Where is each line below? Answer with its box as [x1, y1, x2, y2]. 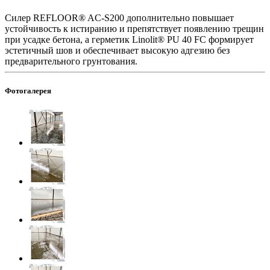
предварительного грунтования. [5, 56, 137, 67]
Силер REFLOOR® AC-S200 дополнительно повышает [5, 13, 234, 24]
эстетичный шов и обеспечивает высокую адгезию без [5, 45, 230, 56]
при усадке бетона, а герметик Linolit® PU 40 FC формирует [5, 34, 254, 45]
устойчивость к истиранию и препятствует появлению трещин [5, 24, 264, 34]
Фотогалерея [5, 86, 51, 96]
